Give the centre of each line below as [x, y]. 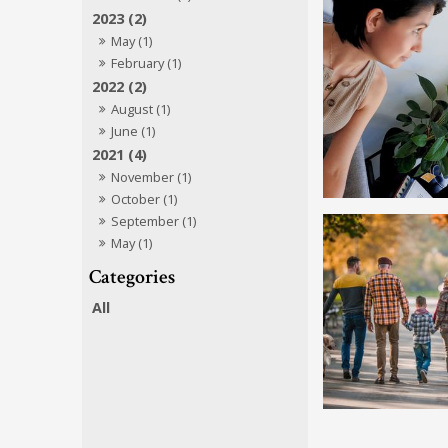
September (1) [154, 221]
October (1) [144, 199]
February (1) [146, 63]
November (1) [151, 177]
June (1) [133, 131]
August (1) [141, 109]
